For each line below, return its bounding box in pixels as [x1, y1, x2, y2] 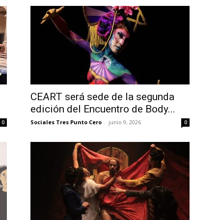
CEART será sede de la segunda [30, 90, 174, 103]
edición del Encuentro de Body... [30, 103, 175, 115]
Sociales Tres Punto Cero [30, 118, 102, 126]
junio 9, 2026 [109, 118, 141, 126]
